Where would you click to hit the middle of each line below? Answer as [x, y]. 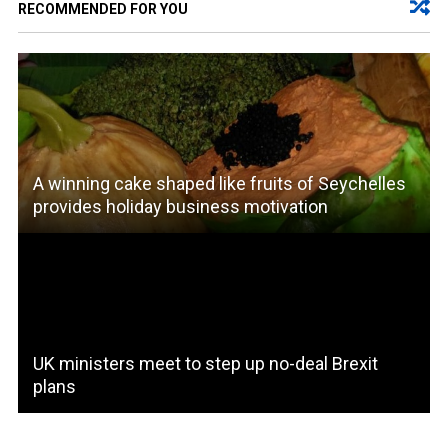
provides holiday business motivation [180, 206]
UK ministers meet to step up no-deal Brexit [205, 363]
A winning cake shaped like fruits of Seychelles [219, 183]
